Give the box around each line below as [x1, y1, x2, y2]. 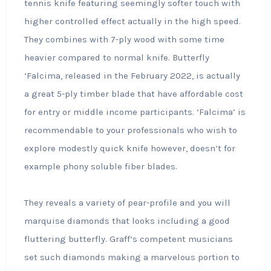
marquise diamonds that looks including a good [24, 215, 230, 226]
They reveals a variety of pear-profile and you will [24, 197, 230, 208]
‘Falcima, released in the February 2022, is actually [24, 70, 240, 81]
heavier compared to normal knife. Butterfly [24, 52, 209, 63]
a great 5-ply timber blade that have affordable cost [24, 88, 243, 99]
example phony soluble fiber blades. [24, 161, 177, 172]
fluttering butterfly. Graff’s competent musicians [24, 233, 233, 244]
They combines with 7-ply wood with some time [24, 34, 224, 45]
